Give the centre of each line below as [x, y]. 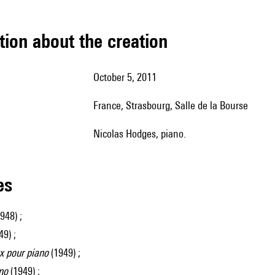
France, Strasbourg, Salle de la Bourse [173, 105]
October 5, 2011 [128, 77]
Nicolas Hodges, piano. [143, 134]
